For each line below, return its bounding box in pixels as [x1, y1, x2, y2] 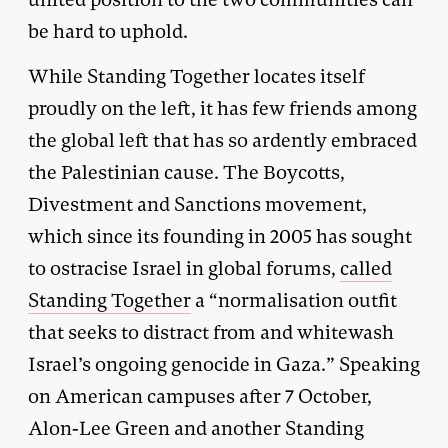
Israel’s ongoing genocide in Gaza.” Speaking [28, 351, 420, 377]
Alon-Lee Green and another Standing [28, 415, 364, 441]
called [340, 255, 392, 281]
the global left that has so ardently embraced [28, 127, 417, 153]
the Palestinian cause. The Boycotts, [28, 159, 345, 185]
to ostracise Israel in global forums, [28, 255, 340, 281]
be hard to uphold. [28, 18, 188, 44]
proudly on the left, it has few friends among [28, 95, 417, 121]
